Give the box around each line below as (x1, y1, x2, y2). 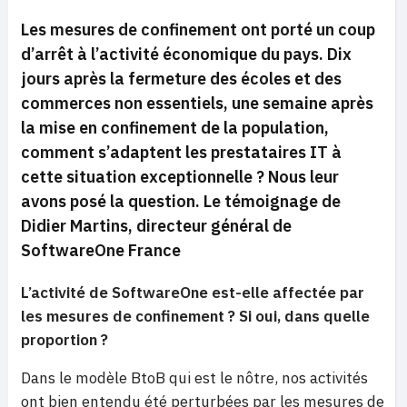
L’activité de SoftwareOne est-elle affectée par (21, 283, 364, 303)
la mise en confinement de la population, (21, 117, 329, 139)
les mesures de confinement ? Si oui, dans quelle (21, 306, 370, 327)
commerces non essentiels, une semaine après (21, 93, 373, 114)
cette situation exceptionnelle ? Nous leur (21, 166, 339, 188)
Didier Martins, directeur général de (21, 215, 292, 237)
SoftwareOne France (21, 240, 181, 262)
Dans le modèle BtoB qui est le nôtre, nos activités (21, 368, 368, 389)
